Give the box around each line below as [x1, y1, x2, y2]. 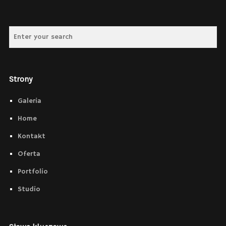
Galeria [17, 96, 41, 106]
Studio [17, 185, 40, 194]
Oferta [17, 149, 40, 159]
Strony [9, 74, 32, 84]
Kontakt [17, 132, 45, 141]
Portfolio [17, 167, 48, 177]
